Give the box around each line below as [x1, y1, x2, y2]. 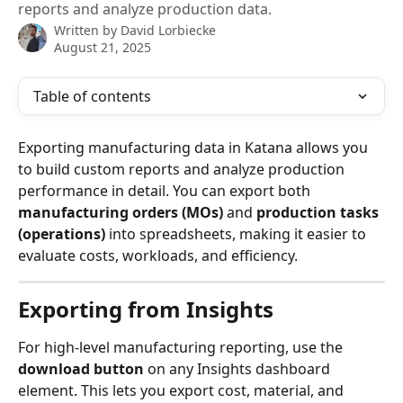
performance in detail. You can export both [18, 181, 314, 201]
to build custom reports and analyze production [18, 159, 348, 179]
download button [18, 359, 144, 379]
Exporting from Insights [18, 294, 273, 324]
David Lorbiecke [121, 22, 216, 39]
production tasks [256, 202, 382, 222]
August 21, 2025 [54, 39, 151, 56]
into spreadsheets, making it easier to [105, 224, 370, 244]
